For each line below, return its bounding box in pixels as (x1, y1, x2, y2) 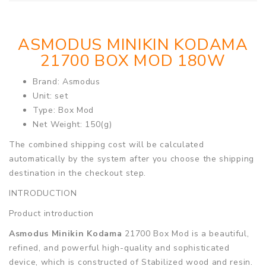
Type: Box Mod (33, 104, 94, 116)
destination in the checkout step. (9, 167, 147, 179)
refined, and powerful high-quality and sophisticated (9, 242, 230, 254)
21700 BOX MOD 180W (40, 49, 226, 72)
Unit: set (33, 90, 68, 102)
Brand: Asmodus (33, 75, 100, 87)
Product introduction (9, 207, 94, 219)
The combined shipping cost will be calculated (9, 138, 204, 150)
